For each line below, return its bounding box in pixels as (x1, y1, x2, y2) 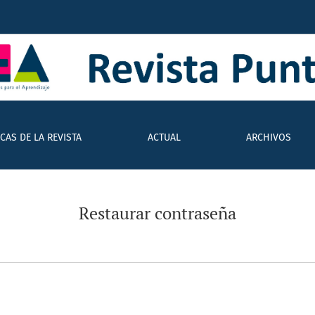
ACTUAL (147, 131, 181, 144)
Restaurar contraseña (79, 202, 236, 225)
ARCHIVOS (246, 131, 292, 144)
